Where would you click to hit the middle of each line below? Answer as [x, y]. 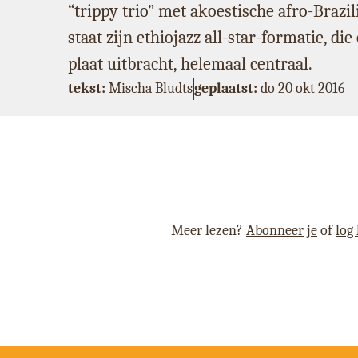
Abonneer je [282, 231]
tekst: [86, 88]
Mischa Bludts [149, 88]
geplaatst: [225, 88]
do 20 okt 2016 [300, 88]
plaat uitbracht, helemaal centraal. [190, 64]
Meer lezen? [209, 231]
